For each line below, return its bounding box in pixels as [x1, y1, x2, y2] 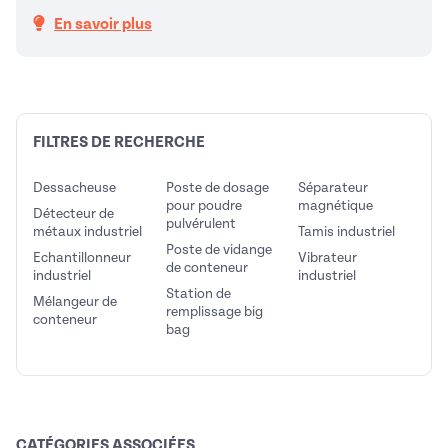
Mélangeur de [33, 294, 117, 309]
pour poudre [165, 198, 242, 213]
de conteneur [165, 260, 248, 275]
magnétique [298, 198, 374, 213]
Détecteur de [33, 206, 114, 221]
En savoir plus [54, 15, 152, 33]
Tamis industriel [298, 224, 396, 239]
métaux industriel [33, 224, 142, 239]
